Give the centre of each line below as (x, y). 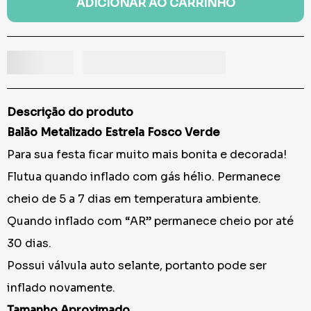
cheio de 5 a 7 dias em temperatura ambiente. (134, 199)
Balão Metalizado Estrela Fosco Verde (114, 133)
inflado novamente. (61, 288)
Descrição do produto (70, 112)
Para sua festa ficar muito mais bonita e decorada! (147, 155)
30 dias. (29, 244)
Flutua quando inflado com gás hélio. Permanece (144, 177)
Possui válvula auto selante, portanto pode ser (137, 266)
